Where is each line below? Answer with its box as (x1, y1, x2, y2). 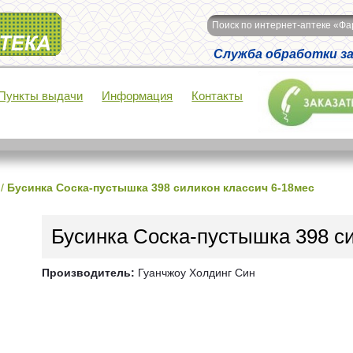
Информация (102, 89, 173, 102)
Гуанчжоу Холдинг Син (135, 266, 255, 279)
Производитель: (42, 266, 135, 279)
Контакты (191, 89, 243, 102)
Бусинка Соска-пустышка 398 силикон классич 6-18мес (7, 181, 314, 194)
